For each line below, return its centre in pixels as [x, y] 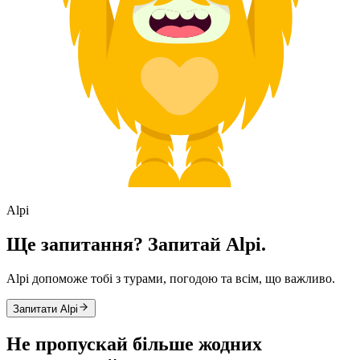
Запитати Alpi [45, 309]
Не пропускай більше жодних [134, 344]
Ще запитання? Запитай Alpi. [136, 245]
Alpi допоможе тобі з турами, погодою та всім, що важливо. [171, 278]
